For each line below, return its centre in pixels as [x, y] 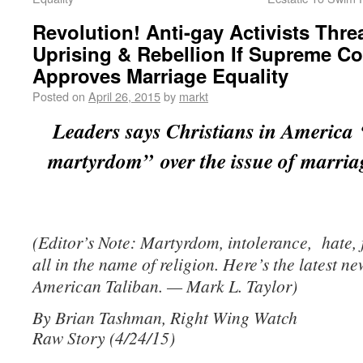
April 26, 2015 [124, 96]
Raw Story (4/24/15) [104, 337]
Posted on [59, 96]
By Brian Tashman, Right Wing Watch [165, 317]
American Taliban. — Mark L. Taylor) [165, 286]
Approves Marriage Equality [160, 75]
